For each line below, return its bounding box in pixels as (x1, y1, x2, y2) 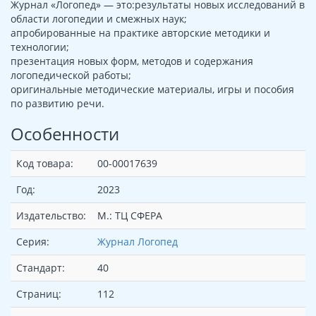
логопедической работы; (11, 68, 131, 83)
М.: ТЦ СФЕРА (97, 209, 162, 223)
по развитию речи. (11, 97, 104, 111)
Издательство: (16, 209, 86, 223)
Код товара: (16, 157, 73, 171)
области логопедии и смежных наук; (11, 12, 187, 26)
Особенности (11, 122, 119, 146)
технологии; (11, 40, 69, 54)
